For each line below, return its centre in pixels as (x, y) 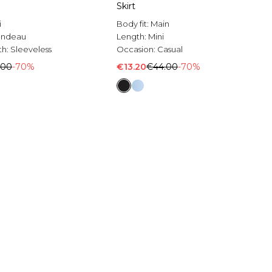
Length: (132, 37)
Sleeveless (31, 49)
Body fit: (134, 24)
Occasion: (137, 49)
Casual (170, 49)
